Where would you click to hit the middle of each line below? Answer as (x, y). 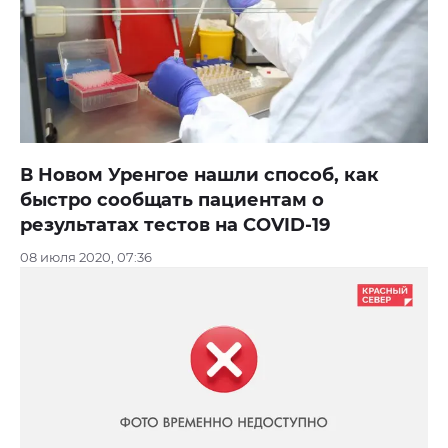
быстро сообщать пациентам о (172, 199)
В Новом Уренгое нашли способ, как (199, 174)
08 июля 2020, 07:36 (86, 256)
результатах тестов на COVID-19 (175, 224)
